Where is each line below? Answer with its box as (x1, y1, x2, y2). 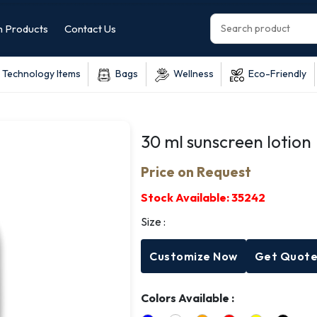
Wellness (168, 67, 214, 80)
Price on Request (141, 163, 252, 180)
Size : (141, 214, 166, 229)
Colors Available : (141, 290, 235, 305)
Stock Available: (141, 190, 232, 204)
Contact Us (64, 22, 117, 35)
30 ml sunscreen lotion (141, 130, 312, 152)
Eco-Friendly (244, 67, 307, 80)
